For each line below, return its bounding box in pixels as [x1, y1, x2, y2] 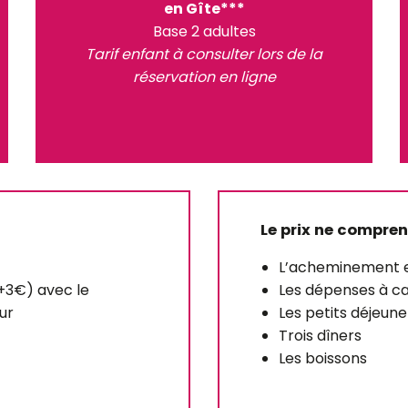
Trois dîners [279, 325, 362, 346]
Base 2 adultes [152, 21, 256, 42]
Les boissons [279, 348, 367, 369]
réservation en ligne [132, 66, 276, 87]
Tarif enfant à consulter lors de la [86, 44, 322, 65]
